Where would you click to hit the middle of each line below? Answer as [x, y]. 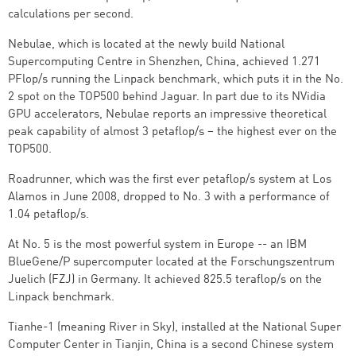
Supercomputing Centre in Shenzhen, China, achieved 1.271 [164, 62]
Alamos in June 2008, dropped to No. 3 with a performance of [169, 197]
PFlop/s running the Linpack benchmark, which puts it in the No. [176, 80]
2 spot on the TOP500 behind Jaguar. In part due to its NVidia [167, 97]
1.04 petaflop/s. [48, 215]
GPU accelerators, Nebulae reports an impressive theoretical [167, 115]
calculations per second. [71, 15]
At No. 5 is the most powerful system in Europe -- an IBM [157, 245]
